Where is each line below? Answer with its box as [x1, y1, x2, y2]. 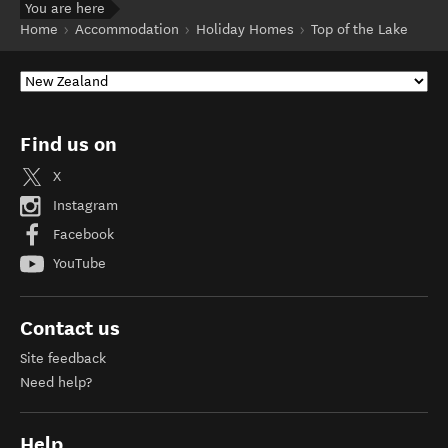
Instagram [49, 196, 118, 214]
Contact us [20, 316, 120, 340]
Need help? [20, 374, 92, 391]
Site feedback [20, 350, 106, 367]
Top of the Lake [311, 21, 408, 38]
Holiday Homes [196, 21, 294, 38]
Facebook [49, 225, 114, 243]
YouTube [49, 254, 106, 272]
